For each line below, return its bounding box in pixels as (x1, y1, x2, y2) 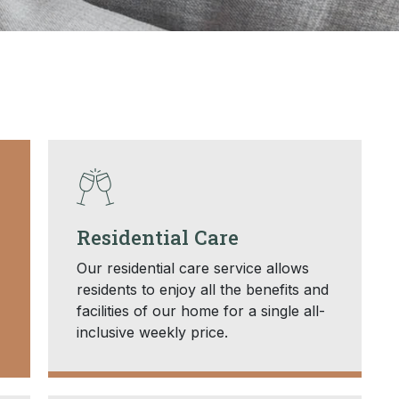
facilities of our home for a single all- (76, 301, 325, 320)
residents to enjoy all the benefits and (76, 280, 329, 298)
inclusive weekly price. (76, 322, 228, 341)
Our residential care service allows (76, 258, 309, 277)
